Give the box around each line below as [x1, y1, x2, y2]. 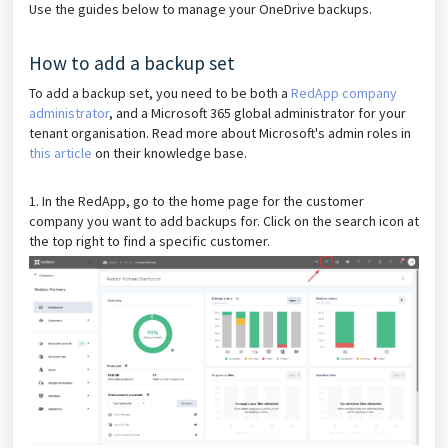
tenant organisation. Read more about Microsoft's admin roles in [29, 124, 411, 142]
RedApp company [291, 84, 397, 102]
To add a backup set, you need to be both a [29, 84, 291, 102]
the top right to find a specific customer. [29, 232, 270, 250]
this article [29, 144, 92, 162]
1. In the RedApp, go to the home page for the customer [29, 192, 364, 210]
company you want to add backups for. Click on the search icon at [29, 212, 419, 230]
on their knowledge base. [92, 144, 247, 162]
